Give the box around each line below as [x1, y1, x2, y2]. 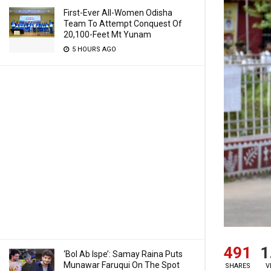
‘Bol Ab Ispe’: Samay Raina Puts [64, 249, 183, 259]
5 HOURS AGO [70, 45, 116, 53]
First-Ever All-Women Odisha [64, 8, 172, 18]
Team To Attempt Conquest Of [64, 19, 182, 28]
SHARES [224, 261, 250, 270]
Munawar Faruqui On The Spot [64, 260, 180, 270]
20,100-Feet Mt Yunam [64, 30, 151, 39]
